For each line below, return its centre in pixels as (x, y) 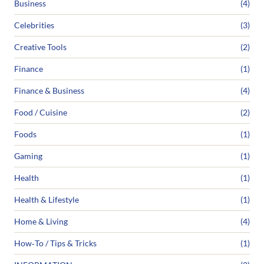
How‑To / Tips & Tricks (55, 243)
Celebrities (34, 25)
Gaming (28, 156)
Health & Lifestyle (47, 200)
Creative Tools (40, 47)
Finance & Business (49, 91)
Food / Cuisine (41, 113)
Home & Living (41, 222)
